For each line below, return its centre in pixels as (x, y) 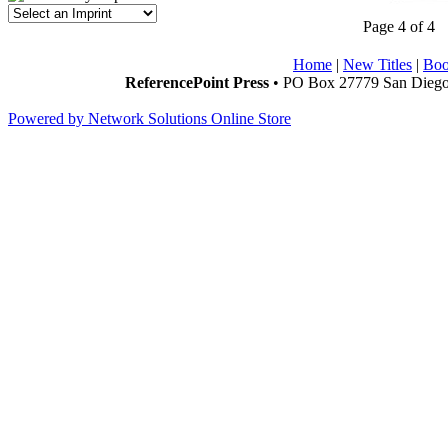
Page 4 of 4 (399, 27)
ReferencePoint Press (197, 82)
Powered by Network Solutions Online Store (149, 118)
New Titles (377, 64)
